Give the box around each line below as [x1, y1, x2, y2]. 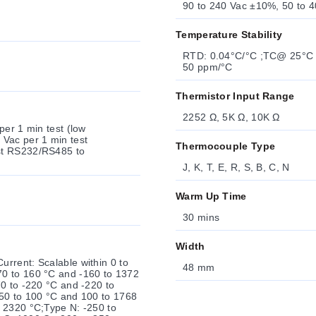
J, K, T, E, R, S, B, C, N [183, 162, 290, 173]
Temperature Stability [176, 29, 283, 40]
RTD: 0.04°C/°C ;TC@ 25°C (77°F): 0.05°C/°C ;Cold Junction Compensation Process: [183, 50, 260, 61]
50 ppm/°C [183, 61, 233, 73]
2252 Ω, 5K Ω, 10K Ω [183, 111, 280, 123]
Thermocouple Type [176, 140, 276, 152]
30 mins [183, 212, 220, 223]
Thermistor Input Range [176, 90, 295, 102]
